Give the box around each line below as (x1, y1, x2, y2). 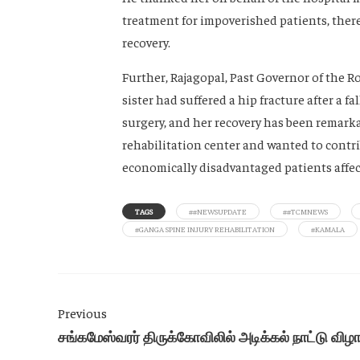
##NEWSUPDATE (189, 207, 247, 217)
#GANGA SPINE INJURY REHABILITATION (135, 224, 275, 235)
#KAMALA (311, 224, 345, 235)
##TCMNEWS (283, 207, 328, 217)
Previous (58, 305, 107, 321)
